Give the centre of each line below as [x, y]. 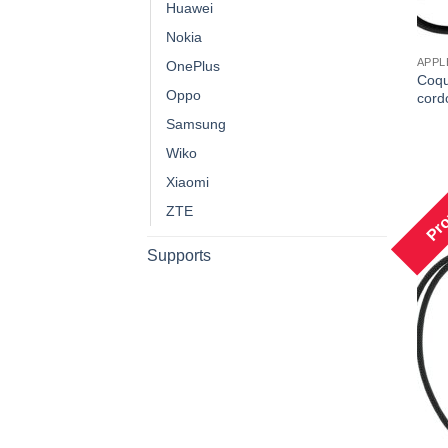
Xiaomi [187, 181]
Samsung [196, 123]
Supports [179, 255]
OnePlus [193, 65]
